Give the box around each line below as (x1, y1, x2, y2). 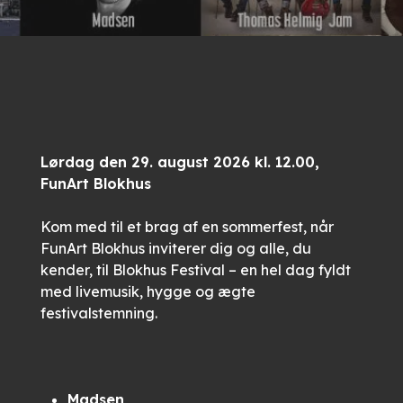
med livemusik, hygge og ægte (40, 282, 255, 300)
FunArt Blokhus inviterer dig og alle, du (40, 239, 311, 257)
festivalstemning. (40, 304, 157, 322)
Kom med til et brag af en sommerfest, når (40, 218, 334, 236)
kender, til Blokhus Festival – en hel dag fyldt (40, 261, 351, 279)
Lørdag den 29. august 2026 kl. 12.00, (40, 153, 319, 171)
